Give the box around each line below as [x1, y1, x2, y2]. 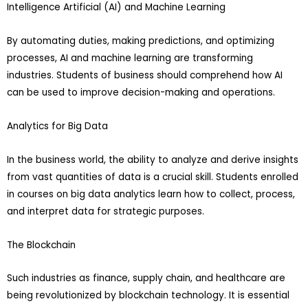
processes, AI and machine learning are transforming [7, 51, 253, 65]
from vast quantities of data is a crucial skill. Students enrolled [7, 170, 298, 184]
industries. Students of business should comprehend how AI [7, 68, 283, 82]
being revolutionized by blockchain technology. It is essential [7, 289, 289, 302]
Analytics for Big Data [7, 119, 108, 133]
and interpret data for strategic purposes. [7, 204, 204, 218]
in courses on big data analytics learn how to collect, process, [7, 187, 295, 201]
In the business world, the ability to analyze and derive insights [7, 153, 298, 166]
